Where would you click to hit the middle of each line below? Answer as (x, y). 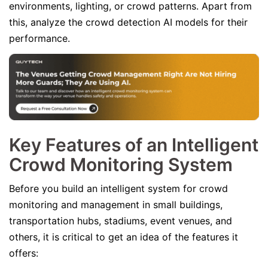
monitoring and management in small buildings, (116, 205)
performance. (41, 38)
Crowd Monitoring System (121, 165)
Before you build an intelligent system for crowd (118, 188)
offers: (24, 253)
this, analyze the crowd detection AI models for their (128, 22)
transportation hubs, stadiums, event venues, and (121, 221)
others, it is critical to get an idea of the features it (124, 237)
